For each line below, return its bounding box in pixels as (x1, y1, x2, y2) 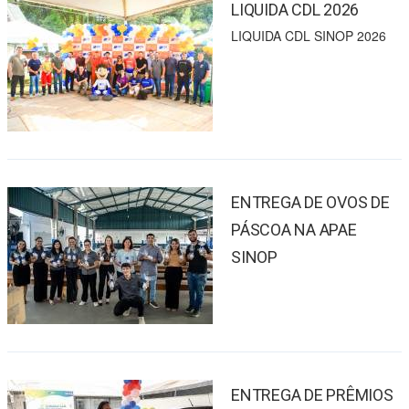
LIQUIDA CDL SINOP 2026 (231, 26, 386, 46)
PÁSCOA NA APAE (231, 220, 357, 240)
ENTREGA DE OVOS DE (231, 193, 390, 213)
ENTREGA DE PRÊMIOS (231, 385, 393, 405)
